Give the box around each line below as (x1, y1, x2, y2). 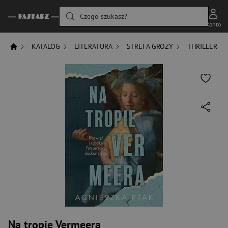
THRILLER (187, 41, 218, 51)
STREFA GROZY (127, 41, 174, 51)
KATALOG (32, 41, 61, 51)
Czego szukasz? (80, 12, 127, 21)
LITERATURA (74, 41, 113, 51)
